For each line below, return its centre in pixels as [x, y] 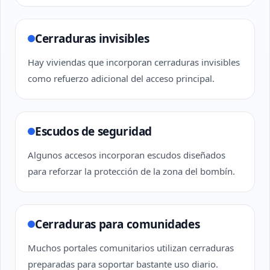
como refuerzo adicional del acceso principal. [121, 78]
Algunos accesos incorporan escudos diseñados [127, 155]
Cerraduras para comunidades [118, 224]
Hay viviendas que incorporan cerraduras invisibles [134, 62]
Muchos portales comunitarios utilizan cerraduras [131, 248]
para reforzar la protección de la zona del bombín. [131, 171]
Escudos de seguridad [93, 131]
